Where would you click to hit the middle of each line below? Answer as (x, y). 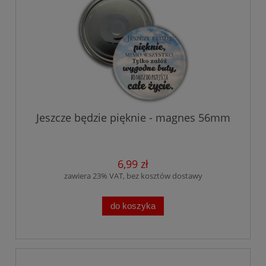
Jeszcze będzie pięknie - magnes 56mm (133, 117)
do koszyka (133, 206)
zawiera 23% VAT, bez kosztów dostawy (133, 175)
